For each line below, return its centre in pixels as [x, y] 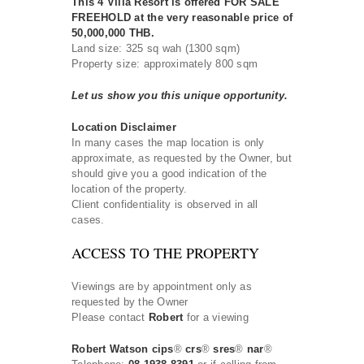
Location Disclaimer [124, 127]
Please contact [110, 317]
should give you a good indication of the [169, 173]
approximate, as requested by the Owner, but [182, 158]
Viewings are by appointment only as [162, 286]
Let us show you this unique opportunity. [180, 95]
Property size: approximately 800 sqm [165, 63]
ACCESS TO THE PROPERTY [165, 252]
